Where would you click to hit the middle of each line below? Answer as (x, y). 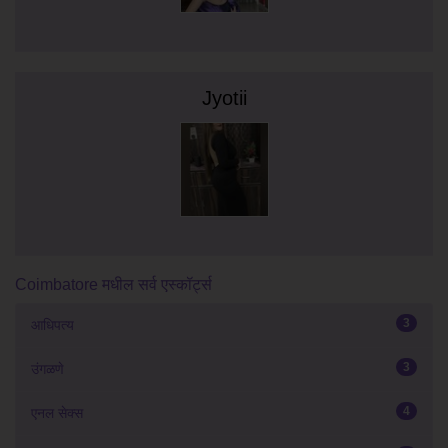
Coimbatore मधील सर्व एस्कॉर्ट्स (113, 284)
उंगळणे (47, 369)
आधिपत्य (52, 325)
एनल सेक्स (57, 413)
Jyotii (224, 98)
